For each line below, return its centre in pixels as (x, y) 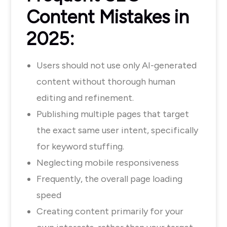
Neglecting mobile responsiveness (109, 163)
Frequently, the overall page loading (109, 179)
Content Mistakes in (108, 17)
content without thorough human (106, 82)
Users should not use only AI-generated (117, 65)
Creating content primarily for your (110, 211)
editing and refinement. (86, 98)
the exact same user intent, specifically (117, 130)
